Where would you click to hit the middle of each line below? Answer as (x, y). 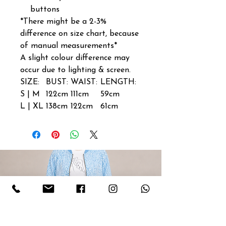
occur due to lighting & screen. (75, 70)
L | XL (32, 106)
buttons (45, 9)
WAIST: (84, 82)
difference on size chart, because (79, 34)
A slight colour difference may (75, 58)
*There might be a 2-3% (63, 21)
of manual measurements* (69, 46)
